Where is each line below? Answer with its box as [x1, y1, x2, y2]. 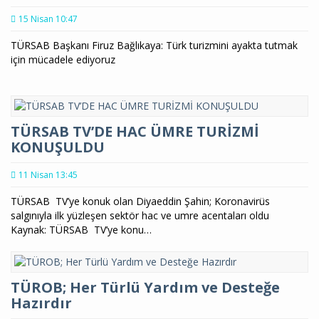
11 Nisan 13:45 [19, 168, 78, 181]
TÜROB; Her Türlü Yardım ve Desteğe [11, 277, 280, 297]
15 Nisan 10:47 [19, 12, 78, 25]
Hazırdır [11, 293, 72, 313]
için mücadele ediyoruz [11, 52, 115, 66]
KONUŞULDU [11, 137, 105, 157]
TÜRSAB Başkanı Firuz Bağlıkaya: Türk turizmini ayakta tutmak [11, 38, 298, 52]
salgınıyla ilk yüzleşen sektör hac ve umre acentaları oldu [11, 208, 272, 222]
